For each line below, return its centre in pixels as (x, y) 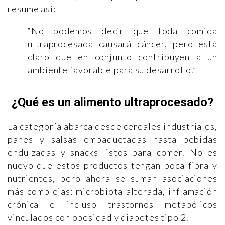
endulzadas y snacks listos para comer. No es (113, 152)
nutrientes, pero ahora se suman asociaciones (113, 178)
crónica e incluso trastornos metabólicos (113, 204)
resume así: (32, 8)
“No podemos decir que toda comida (123, 30)
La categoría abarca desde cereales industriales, (113, 126)
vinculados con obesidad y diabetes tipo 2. (98, 217)
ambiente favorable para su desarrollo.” (112, 70)
